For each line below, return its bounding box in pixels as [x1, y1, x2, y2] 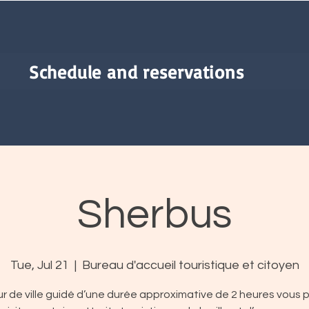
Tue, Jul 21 [10, 259, 69, 272]
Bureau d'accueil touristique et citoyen [81, 259, 299, 272]
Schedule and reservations [28, 60, 245, 83]
